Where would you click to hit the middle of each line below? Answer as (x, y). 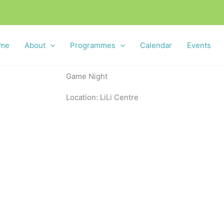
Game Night (87, 76)
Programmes (93, 45)
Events (199, 45)
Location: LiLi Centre (102, 97)
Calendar (156, 45)
